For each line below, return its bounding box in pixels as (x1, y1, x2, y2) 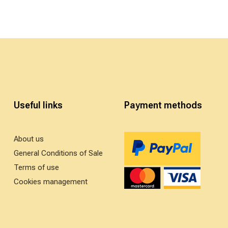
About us (13, 134, 44, 144)
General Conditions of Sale (13, 149, 103, 158)
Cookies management (13, 177, 88, 186)
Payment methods (124, 100, 202, 110)
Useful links (13, 100, 63, 110)
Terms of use (13, 163, 59, 172)
